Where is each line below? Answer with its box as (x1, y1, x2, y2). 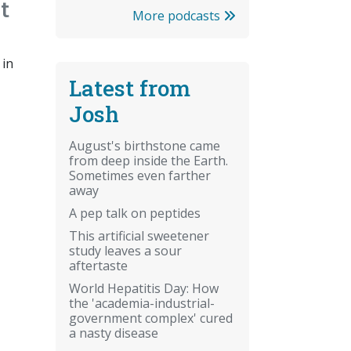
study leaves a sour (69, 241, 182, 259)
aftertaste (69, 256, 128, 274)
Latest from (69, 73, 190, 103)
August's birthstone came (69, 136, 220, 154)
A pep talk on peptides (69, 204, 201, 222)
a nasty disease (69, 324, 158, 342)
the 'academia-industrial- (69, 294, 215, 312)
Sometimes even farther (69, 166, 211, 184)
